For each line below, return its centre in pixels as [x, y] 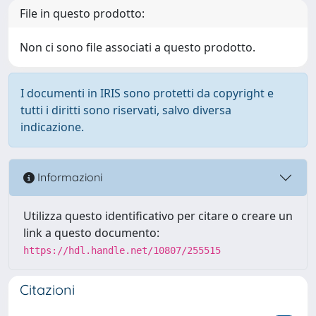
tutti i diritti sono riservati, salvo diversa [126, 110]
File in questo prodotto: [82, 13]
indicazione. [52, 127]
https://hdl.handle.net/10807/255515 [122, 250]
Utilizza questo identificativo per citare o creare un [158, 215]
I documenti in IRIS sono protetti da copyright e [147, 93]
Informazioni [68, 177]
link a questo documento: [91, 232]
